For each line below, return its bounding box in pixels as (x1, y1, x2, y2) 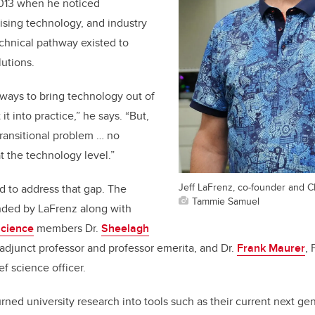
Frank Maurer (237, 239, 305, 256)
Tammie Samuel (192, 193, 259, 208)
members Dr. (34, 219, 101, 236)
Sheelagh (101, 219, 149, 236)
